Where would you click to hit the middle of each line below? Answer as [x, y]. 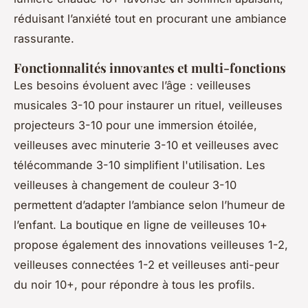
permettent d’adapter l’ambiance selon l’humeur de [150, 205]
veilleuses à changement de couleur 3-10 [125, 185]
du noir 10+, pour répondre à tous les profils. [134, 284]
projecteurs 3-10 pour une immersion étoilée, [135, 125]
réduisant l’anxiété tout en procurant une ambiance [150, 18]
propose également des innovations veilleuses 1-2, [151, 244]
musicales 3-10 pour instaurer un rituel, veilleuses [148, 105]
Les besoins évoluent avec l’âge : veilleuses [132, 85]
